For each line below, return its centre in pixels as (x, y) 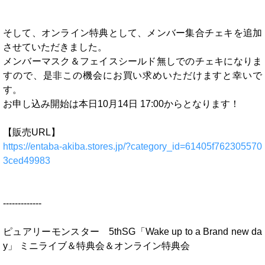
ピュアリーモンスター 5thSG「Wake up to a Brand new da (132, 232)
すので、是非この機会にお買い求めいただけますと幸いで (132, 75)
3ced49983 (27, 161)
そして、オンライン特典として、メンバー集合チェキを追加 (132, 33)
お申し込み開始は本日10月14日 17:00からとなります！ (121, 104)
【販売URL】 (32, 132)
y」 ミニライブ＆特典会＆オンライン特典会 (96, 246)
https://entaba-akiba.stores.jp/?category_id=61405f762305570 (132, 146)
